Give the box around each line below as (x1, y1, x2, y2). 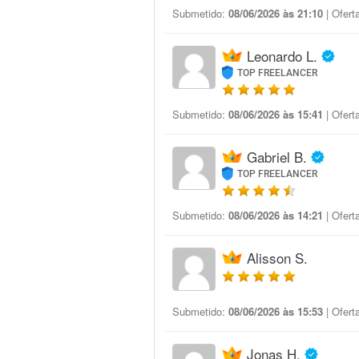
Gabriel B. (247, 147, 307, 167)
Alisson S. (247, 248, 308, 268)
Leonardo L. (247, 46, 317, 66)
